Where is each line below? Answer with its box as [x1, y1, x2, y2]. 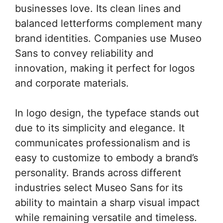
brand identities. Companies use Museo [15, 32, 202, 44]
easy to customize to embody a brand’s [15, 152, 198, 164]
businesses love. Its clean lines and [15, 2, 181, 14]
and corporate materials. [15, 77, 129, 89]
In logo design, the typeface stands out [15, 107, 199, 119]
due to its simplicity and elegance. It [15, 122, 185, 134]
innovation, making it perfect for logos [15, 62, 195, 74]
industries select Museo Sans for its [15, 182, 183, 194]
